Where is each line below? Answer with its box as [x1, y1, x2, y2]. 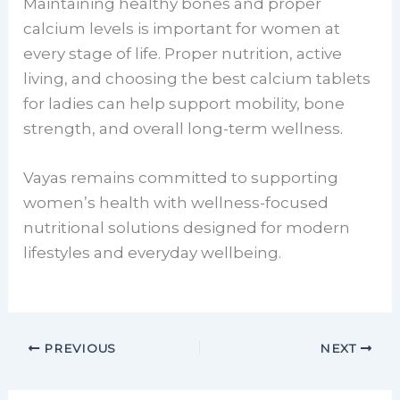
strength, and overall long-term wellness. [23, 119, 344, 137]
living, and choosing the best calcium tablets [23, 69, 371, 87]
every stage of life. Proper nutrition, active [23, 44, 343, 62]
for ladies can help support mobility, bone [23, 94, 346, 112]
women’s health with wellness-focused [23, 193, 329, 212]
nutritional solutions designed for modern [23, 218, 351, 237]
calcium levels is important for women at [23, 19, 341, 37]
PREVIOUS [39, 341, 116, 356]
